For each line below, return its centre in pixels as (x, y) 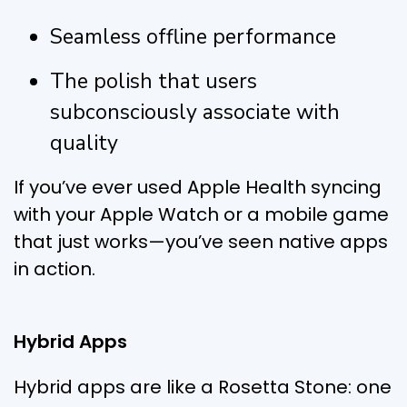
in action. (55, 268)
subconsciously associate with (195, 112)
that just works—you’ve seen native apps (201, 241)
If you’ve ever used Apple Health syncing (198, 187)
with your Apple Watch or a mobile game (201, 214)
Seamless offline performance (193, 36)
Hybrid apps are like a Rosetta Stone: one (203, 387)
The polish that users (154, 81)
